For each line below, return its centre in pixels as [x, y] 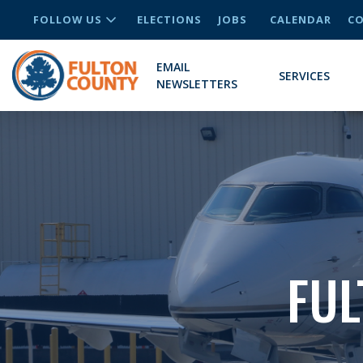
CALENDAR [301, 19]
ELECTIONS [169, 19]
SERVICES [305, 75]
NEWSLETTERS [197, 84]
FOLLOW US [68, 19]
